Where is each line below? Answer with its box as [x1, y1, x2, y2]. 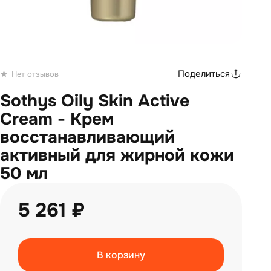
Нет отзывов [11, 68, 59, 79]
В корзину [97, 249, 145, 261]
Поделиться [178, 68, 230, 80]
